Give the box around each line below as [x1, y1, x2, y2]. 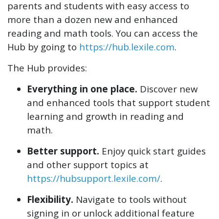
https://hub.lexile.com [79, 40, 175, 53]
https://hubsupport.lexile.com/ [27, 172, 160, 184]
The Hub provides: [7, 61, 87, 74]
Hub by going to [7, 40, 79, 53]
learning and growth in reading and [27, 109, 184, 122]
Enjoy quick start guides [99, 144, 206, 157]
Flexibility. [27, 193, 73, 205]
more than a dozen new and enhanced [7, 13, 178, 25]
